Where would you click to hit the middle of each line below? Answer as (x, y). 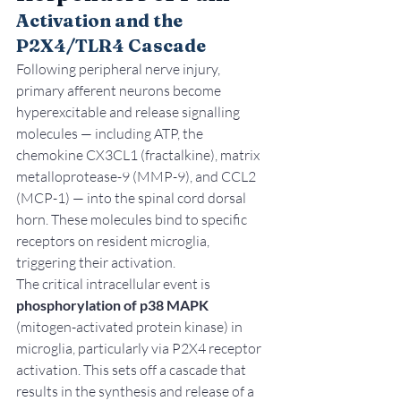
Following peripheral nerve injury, (119, 69)
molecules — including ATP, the (111, 134)
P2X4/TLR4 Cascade (111, 46)
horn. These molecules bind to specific (133, 220)
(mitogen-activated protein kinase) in (131, 327)
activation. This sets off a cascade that (132, 370)
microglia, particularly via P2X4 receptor (140, 349)
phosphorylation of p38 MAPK (112, 305)
